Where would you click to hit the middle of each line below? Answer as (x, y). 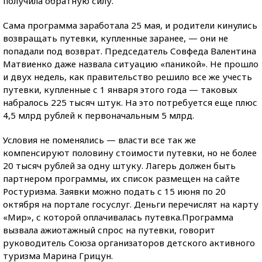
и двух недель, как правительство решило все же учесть (127, 76)
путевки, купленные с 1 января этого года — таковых (120, 89)
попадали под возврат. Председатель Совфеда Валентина (130, 51)
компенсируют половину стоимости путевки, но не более (130, 152)
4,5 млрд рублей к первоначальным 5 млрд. (99, 115)
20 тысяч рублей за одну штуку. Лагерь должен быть (119, 165)
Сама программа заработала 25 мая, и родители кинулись (130, 25)
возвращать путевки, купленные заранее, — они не (116, 38)
